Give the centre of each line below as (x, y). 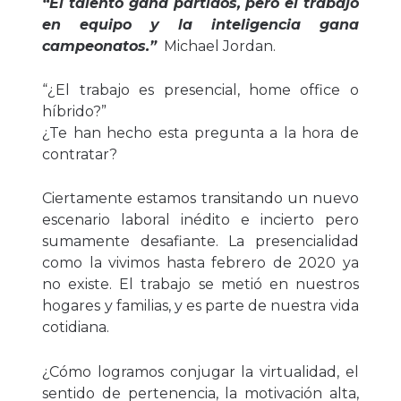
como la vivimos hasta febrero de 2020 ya (200, 263)
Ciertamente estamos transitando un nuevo (200, 199)
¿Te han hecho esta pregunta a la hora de (200, 133)
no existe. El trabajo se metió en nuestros (200, 285)
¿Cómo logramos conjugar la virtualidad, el (200, 371)
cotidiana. (76, 328)
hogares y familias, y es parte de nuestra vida (200, 306)
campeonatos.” (100, 46)
